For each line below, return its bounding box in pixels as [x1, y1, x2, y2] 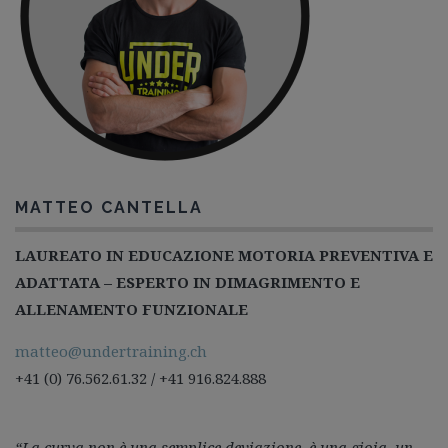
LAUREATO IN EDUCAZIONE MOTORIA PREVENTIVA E [15, 244, 433, 265]
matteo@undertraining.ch [15, 340, 207, 361]
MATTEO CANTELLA [15, 197, 203, 217]
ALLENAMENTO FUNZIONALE [15, 298, 248, 319]
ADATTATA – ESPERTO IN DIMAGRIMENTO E [15, 271, 360, 292]
